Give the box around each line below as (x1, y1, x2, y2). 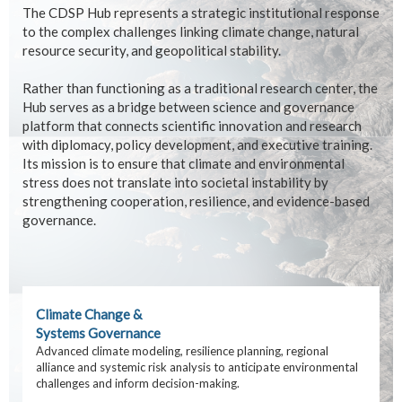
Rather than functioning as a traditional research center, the (22, 80, 378, 96)
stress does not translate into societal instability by (22, 174, 328, 190)
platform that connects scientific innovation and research (22, 118, 362, 134)
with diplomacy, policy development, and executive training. (22, 136, 372, 153)
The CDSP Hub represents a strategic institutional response (22, 4, 380, 21)
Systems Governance (36, 325, 161, 341)
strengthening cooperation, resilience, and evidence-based (22, 193, 370, 209)
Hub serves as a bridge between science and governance (22, 99, 354, 115)
